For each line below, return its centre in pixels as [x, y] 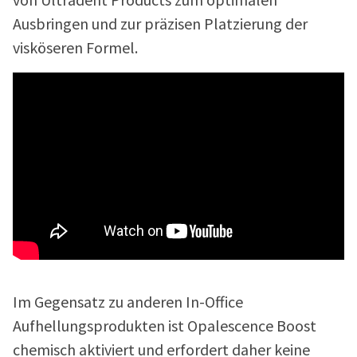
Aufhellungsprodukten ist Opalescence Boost [165, 327]
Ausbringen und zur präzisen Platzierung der [160, 25]
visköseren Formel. [75, 49]
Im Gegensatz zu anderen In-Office [128, 303]
